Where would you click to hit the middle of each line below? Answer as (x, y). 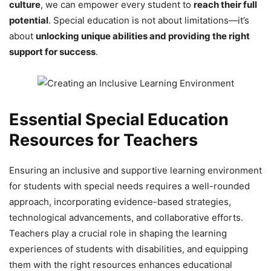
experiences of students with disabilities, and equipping (129, 249)
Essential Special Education (119, 119)
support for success (52, 51)
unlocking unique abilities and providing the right (143, 36)
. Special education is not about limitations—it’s (149, 20)
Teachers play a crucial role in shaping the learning (118, 233)
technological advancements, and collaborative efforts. (126, 217)
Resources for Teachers (103, 140)
